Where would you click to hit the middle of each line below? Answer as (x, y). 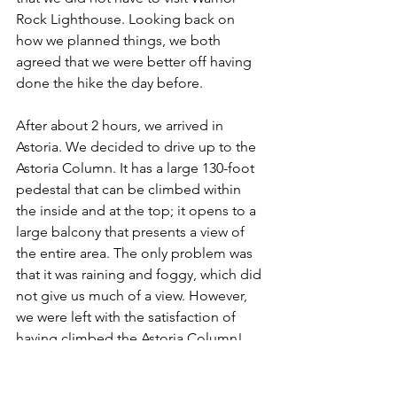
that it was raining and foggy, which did (140, 275)
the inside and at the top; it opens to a (138, 211)
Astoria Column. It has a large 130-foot (137, 168)
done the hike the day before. (109, 83)
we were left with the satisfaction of (128, 317)
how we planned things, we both (120, 41)
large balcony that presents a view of (132, 232)
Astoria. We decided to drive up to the (138, 147)
